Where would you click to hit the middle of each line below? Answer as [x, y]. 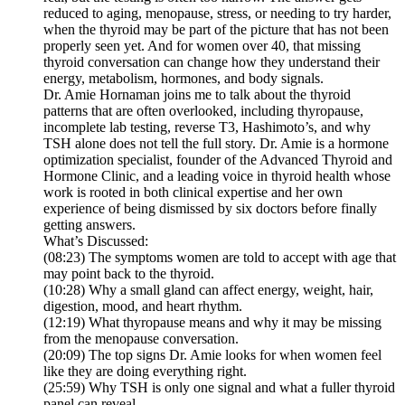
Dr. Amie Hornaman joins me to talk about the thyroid [197, 95]
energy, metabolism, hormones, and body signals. [184, 79]
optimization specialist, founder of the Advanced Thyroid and [218, 160]
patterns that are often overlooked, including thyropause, [203, 111]
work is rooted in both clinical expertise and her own [193, 193]
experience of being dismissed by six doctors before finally [210, 209]
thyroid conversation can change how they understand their [212, 62]
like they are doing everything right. [145, 372]
